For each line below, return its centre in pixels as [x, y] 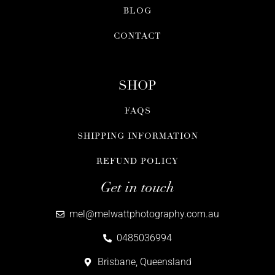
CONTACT [137, 36]
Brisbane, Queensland [144, 262]
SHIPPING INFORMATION [137, 136]
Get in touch [137, 188]
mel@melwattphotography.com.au [145, 214]
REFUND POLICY [137, 161]
